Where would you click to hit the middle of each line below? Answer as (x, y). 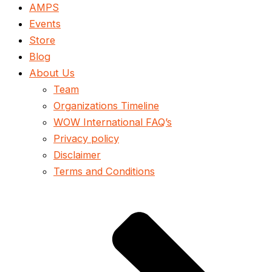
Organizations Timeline (106, 106)
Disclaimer (77, 155)
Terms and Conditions (104, 172)
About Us (52, 73)
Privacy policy (86, 139)
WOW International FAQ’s (113, 122)
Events (45, 24)
